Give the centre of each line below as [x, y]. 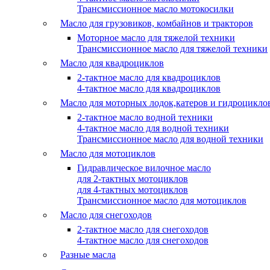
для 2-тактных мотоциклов [133, 179]
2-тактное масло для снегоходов [143, 229]
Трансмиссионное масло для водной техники [170, 139]
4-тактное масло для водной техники [153, 128]
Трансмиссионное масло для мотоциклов [162, 200]
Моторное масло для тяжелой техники [156, 38]
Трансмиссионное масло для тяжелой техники [172, 49]
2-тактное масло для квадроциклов [149, 77]
